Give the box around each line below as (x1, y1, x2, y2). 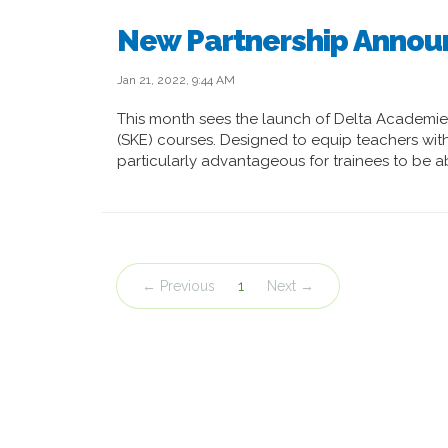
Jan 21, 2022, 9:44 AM (117, 73, 235, 87)
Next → (267, 278, 314, 294)
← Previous (142, 278, 215, 294)
